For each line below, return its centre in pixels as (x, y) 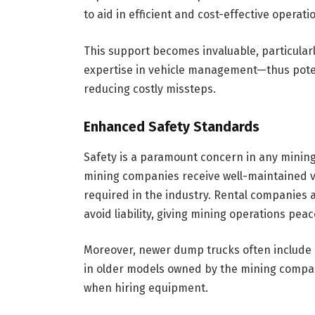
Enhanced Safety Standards (171, 127)
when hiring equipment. (146, 288)
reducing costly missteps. (149, 89)
